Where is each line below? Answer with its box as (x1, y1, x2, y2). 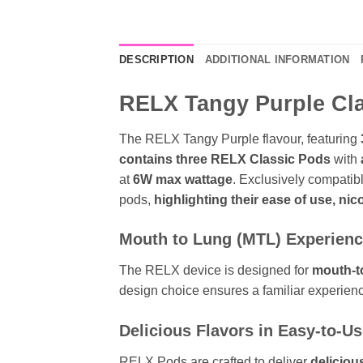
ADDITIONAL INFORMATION (204, 53, 350, 66)
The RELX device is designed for (119, 263, 312, 278)
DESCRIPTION (119, 53, 194, 66)
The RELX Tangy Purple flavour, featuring (119, 131, 357, 146)
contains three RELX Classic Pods (119, 152, 331, 166)
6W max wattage (133, 172, 233, 186)
